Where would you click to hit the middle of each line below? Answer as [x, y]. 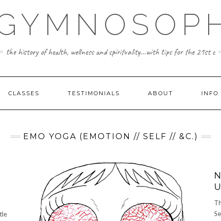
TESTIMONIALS [93, 93]
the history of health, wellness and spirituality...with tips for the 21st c [110, 52]
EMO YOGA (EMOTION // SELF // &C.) [110, 136]
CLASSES [24, 93]
